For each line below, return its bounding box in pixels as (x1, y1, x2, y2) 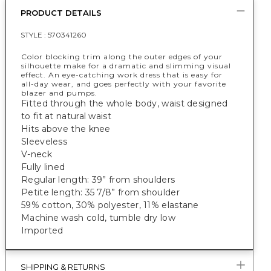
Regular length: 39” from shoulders (21, 174, 175, 185)
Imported (21, 225, 64, 236)
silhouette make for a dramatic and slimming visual (21, 61, 231, 70)
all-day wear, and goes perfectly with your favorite (21, 79, 226, 88)
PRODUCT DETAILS (21, 8, 102, 18)
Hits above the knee (21, 123, 111, 134)
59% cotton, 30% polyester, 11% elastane (21, 200, 199, 211)
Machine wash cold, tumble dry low (21, 212, 175, 223)
